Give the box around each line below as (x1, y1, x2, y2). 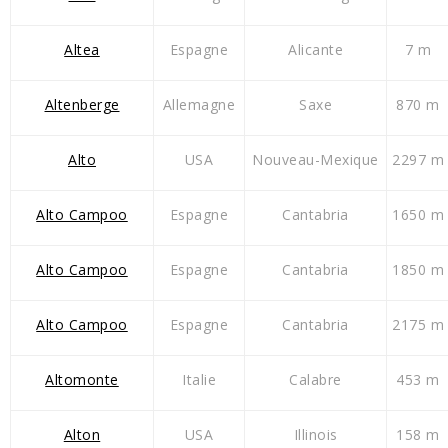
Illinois (293, 425, 338, 445)
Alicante (288, 40, 343, 60)
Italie (182, 370, 216, 390)
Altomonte (45, 370, 119, 390)
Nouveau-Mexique (252, 150, 379, 170)
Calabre (289, 370, 342, 390)
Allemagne (162, 95, 236, 115)
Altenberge (44, 95, 120, 115)
